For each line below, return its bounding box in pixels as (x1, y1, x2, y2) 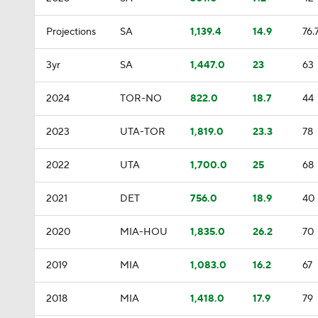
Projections (46, 26, 96, 38)
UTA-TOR (120, 126, 165, 138)
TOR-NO (120, 92, 162, 105)
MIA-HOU (120, 226, 168, 238)
